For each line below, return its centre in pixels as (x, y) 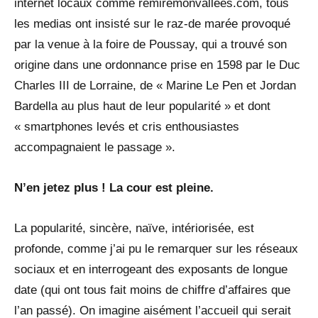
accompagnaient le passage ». (95, 148)
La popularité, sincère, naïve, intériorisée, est (134, 229)
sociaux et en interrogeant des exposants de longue (151, 270)
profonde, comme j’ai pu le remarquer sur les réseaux (156, 249)
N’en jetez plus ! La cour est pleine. (114, 188)
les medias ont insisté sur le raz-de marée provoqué (152, 24)
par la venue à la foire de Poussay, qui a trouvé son (150, 45)
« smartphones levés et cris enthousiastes (127, 127)
